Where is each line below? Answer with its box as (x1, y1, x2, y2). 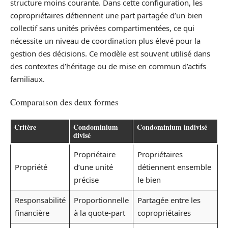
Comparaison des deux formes (10, 96, 119, 108)
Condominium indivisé (137, 121, 207, 132)
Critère (14, 121, 36, 132)
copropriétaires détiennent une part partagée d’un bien (10, 10, 203, 20)
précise (73, 174, 99, 185)
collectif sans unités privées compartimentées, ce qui (10, 22, 194, 33)
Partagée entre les (137, 194, 201, 205)
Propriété (14, 161, 47, 172)
